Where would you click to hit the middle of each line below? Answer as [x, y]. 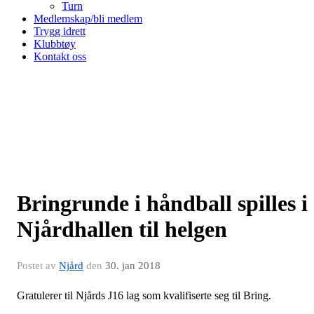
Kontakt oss [60, 56]
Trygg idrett [60, 31]
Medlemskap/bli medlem [88, 19]
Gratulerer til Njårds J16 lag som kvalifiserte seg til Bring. [144, 295]
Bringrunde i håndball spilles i [162, 203]
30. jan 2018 [133, 266]
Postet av [38, 266]
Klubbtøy [55, 44]
